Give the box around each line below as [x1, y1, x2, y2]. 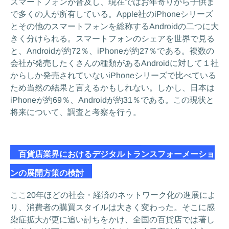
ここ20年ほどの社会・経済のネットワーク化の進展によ [10, 190, 216, 200]
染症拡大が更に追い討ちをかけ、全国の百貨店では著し [10, 215, 215, 224]
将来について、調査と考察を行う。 [10, 107, 141, 117]
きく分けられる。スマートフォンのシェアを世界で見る [10, 34, 215, 43]
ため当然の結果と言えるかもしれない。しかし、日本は [10, 83, 215, 93]
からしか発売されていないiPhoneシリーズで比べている [10, 71, 216, 80]
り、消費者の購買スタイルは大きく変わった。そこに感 [10, 202, 215, 212]
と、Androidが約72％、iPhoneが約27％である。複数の [10, 46, 215, 56]
